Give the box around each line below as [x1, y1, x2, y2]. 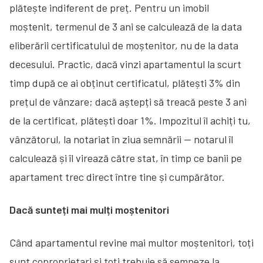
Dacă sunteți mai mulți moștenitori [9, 203, 169, 216]
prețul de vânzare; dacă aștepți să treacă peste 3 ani [9, 95, 247, 108]
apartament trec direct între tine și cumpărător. [9, 170, 225, 183]
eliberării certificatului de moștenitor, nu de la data [9, 38, 238, 52]
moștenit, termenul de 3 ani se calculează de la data [9, 19, 242, 33]
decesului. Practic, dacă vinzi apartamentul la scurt [9, 57, 241, 70]
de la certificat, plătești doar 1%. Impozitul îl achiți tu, [9, 113, 251, 127]
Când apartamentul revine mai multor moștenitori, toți [9, 235, 254, 249]
